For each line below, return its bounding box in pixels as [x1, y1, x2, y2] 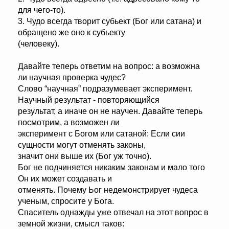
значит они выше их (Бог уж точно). [18, 152, 151, 161]
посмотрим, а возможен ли [18, 118, 120, 127]
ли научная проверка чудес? [18, 73, 126, 82]
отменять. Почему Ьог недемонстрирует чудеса [18, 186, 198, 195]
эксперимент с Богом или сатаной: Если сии [18, 129, 185, 139]
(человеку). [18, 39, 59, 49]
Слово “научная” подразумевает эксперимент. [18, 84, 192, 94]
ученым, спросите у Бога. [18, 197, 114, 206]
